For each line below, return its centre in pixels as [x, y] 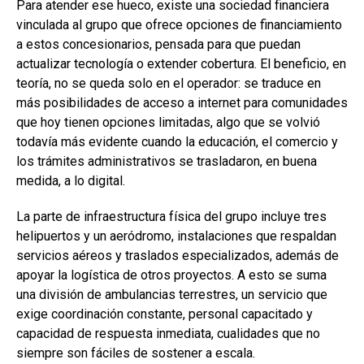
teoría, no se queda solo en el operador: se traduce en [169, 83]
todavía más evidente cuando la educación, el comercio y [177, 141]
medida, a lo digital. [71, 180]
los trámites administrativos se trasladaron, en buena [167, 161]
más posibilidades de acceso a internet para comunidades [182, 102]
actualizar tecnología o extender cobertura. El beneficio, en [181, 63]
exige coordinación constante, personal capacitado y [165, 314]
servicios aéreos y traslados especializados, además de [178, 255]
